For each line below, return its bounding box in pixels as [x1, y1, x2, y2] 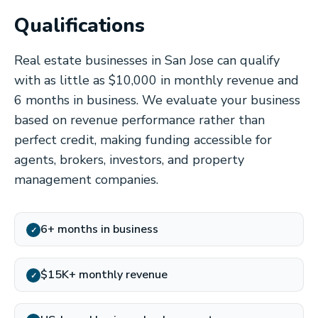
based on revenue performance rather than [14, 111, 265, 128]
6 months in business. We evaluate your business [14, 92, 300, 109]
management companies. [14, 171, 158, 188]
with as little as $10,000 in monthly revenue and [14, 72, 299, 89]
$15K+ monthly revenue [40, 267, 168, 283]
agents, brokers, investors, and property [14, 151, 244, 168]
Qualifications [14, 12, 145, 39]
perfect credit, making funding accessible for [14, 131, 272, 148]
